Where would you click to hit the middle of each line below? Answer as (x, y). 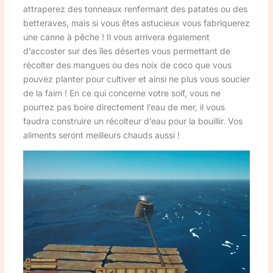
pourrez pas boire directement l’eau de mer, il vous (124, 107)
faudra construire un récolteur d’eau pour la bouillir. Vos (133, 121)
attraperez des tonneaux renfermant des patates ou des (135, 9)
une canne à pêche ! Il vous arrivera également (116, 37)
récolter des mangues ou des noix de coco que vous (127, 65)
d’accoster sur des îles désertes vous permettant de (126, 51)
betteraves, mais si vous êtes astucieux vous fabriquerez (136, 23)
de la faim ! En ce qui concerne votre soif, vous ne (122, 93)
